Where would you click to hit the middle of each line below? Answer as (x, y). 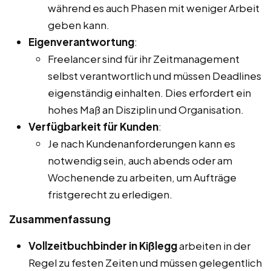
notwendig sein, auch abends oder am (140, 160)
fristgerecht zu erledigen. (110, 194)
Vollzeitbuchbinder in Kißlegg (103, 245)
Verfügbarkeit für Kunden (93, 126)
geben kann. (79, 24)
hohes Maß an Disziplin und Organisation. (146, 109)
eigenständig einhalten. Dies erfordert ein (149, 92)
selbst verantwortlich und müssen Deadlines (155, 75)
